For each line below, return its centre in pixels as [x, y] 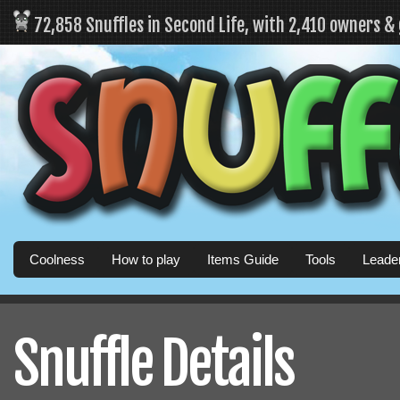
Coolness [57, 259]
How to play [146, 259]
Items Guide [243, 259]
